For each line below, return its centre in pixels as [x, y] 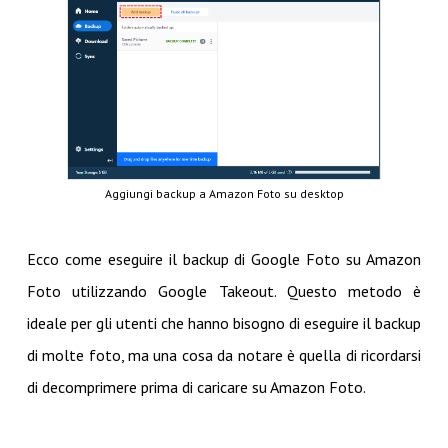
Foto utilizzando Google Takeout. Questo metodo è [224, 291]
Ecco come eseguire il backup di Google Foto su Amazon [224, 259]
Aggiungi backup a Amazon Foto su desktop [224, 193]
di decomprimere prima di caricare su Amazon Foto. [196, 387]
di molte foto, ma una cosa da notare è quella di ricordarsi [224, 355]
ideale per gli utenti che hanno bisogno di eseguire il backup [224, 323]
